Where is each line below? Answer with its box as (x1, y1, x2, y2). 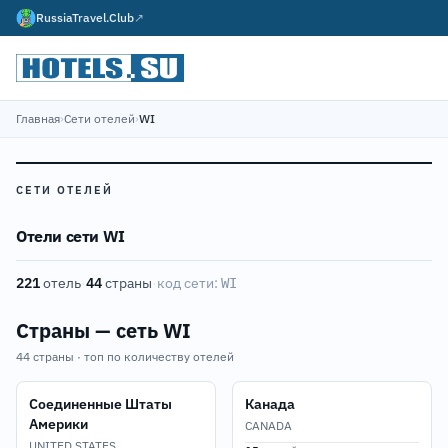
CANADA (245, 418, 292, 433)
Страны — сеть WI (16, 317, 191, 344)
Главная (16, 111, 60, 126)
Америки (29, 415, 88, 433)
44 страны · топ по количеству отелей (16, 349, 234, 364)
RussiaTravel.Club (36, 10, 134, 25)
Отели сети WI (16, 226, 125, 246)
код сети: (157, 274, 221, 292)
